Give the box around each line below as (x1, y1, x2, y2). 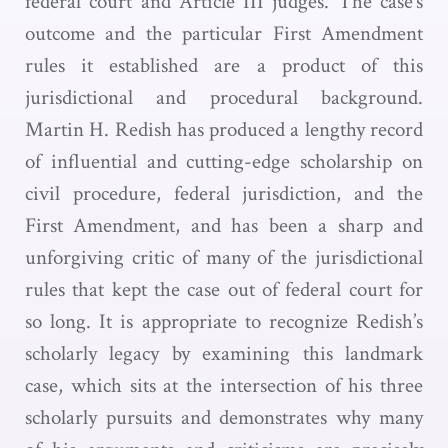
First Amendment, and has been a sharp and (25, 212, 423, 239)
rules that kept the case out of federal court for (25, 276, 423, 303)
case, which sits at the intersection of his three (25, 372, 423, 399)
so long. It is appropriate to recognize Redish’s (25, 308, 423, 335)
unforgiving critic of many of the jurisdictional (25, 244, 423, 271)
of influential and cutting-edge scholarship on (25, 148, 423, 175)
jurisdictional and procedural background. (25, 84, 423, 111)
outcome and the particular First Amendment (25, 20, 423, 47)
